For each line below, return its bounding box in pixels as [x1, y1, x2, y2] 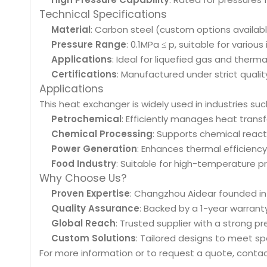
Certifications [51, 68, 117, 80]
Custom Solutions [51, 232, 136, 244]
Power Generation [51, 142, 137, 155]
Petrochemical [51, 113, 122, 125]
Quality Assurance [51, 202, 139, 215]
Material [51, 23, 91, 36]
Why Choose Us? [39, 171, 126, 185]
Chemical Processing [51, 128, 153, 140]
